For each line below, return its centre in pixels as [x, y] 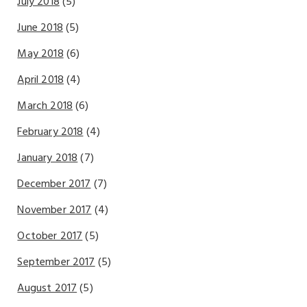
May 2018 [40, 54]
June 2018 [40, 28]
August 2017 [47, 288]
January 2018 [48, 158]
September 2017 [56, 262]
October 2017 [50, 236]
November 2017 [54, 210]
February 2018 [50, 132]
